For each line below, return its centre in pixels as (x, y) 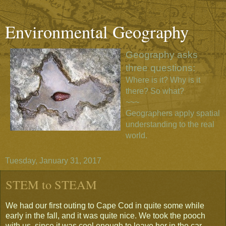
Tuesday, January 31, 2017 (53, 161)
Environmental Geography (97, 32)
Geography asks (162, 55)
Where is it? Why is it (163, 80)
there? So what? (155, 91)
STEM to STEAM (51, 184)
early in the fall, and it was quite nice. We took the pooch (105, 215)
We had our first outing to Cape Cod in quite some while (105, 205)
